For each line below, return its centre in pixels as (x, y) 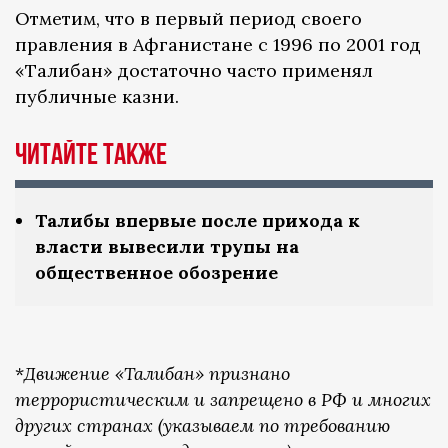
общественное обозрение (156, 273)
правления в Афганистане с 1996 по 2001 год (218, 45)
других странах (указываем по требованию (202, 426)
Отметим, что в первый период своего (188, 19)
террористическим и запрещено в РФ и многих (223, 400)
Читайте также (91, 155)
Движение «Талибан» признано (157, 374)
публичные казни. (97, 97)
